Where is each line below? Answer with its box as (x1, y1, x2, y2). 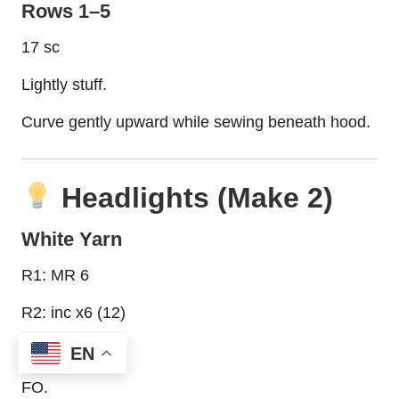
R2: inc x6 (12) (21, 304, 126, 322)
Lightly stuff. (21, 76, 107, 94)
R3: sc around (21, 341, 121, 360)
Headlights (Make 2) (53, 182, 334, 215)
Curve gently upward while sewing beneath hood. (21, 113, 370, 132)
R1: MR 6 (21, 266, 89, 285)
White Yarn (21, 228, 122, 251)
